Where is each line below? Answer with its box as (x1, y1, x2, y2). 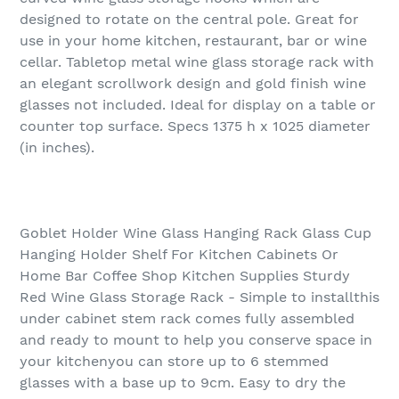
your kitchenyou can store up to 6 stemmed (20, 353, 329, 370)
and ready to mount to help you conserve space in (20, 331, 372, 349)
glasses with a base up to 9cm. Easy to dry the (20, 374, 346, 392)
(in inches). (20, 139, 94, 157)
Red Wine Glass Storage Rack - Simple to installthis (20, 289, 379, 306)
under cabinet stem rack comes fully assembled (20, 310, 354, 328)
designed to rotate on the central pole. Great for (20, 11, 359, 28)
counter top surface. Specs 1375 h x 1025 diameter (20, 118, 370, 135)
